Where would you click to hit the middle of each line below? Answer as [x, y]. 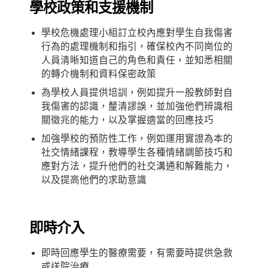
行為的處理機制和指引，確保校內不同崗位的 [137, 47]
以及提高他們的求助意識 [94, 180]
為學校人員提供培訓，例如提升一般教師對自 [137, 93]
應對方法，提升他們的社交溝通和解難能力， [137, 166]
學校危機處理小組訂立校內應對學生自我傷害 [137, 33]
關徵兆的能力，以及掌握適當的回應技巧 [127, 120]
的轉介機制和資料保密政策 [99, 74]
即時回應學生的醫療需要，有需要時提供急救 [137, 253]
